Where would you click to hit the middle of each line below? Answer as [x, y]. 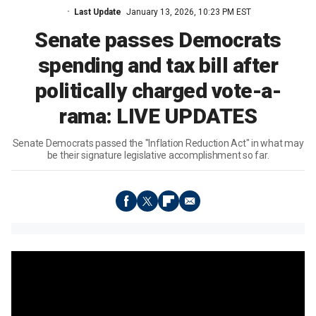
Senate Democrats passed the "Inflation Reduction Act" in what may [158, 143]
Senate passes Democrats [158, 40]
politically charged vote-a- [158, 91]
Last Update [97, 12]
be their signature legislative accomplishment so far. [158, 155]
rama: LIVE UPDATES [158, 116]
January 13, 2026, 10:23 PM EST [188, 12]
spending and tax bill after [158, 65]
